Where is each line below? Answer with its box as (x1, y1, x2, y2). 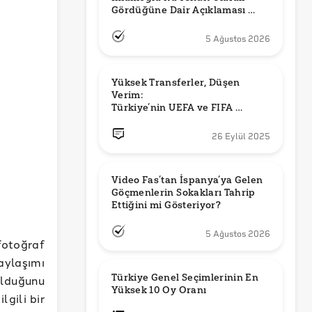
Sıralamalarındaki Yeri (111, 114, 221, 126)
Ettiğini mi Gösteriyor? (111, 199, 221, 211)
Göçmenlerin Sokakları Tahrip (111, 187, 256, 198)
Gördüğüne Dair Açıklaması (111, 4, 246, 16)
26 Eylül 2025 (212, 132, 270, 141)
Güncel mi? (111, 17, 166, 29)
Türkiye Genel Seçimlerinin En (111, 272, 259, 283)
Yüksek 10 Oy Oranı (111, 284, 207, 296)
